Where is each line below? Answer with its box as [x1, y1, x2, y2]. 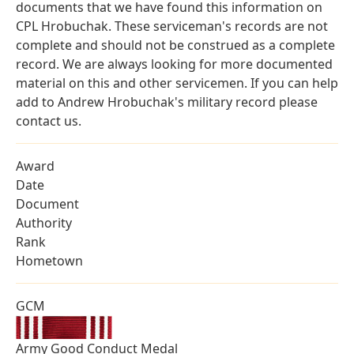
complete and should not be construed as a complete [16, 36, 335, 55]
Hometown [16, 252, 83, 270]
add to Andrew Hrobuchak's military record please [16, 93, 318, 111]
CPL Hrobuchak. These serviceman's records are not [16, 17, 328, 36]
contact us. [16, 112, 81, 130]
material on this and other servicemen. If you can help [16, 74, 338, 92]
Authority [16, 214, 72, 232]
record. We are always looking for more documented [16, 55, 333, 73]
